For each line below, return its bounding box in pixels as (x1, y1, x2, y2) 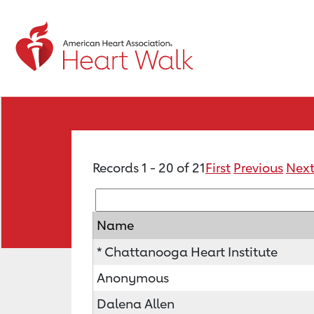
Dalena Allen (97, 296, 175, 311)
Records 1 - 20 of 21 (93, 160, 205, 175)
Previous (233, 160, 283, 175)
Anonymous (97, 270, 169, 285)
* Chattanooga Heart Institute (97, 244, 278, 259)
